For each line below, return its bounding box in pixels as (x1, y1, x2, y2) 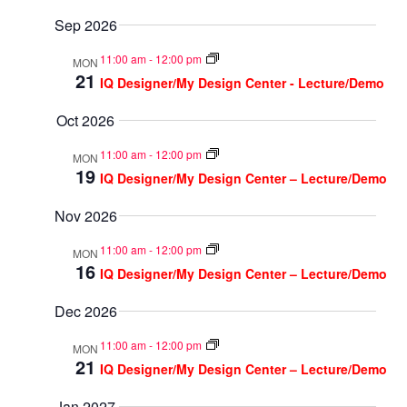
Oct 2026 (56, 110, 115, 132)
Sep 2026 (54, 15, 117, 36)
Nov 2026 (54, 205, 117, 227)
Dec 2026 (54, 301, 117, 323)
